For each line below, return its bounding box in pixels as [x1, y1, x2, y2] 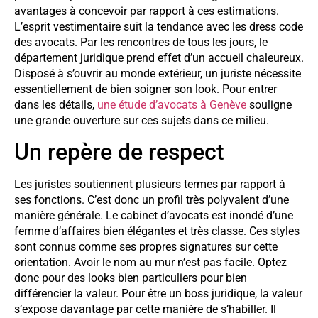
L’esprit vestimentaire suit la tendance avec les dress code [14, 19, 303, 33]
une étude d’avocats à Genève [97, 97, 246, 111]
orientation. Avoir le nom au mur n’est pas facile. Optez [14, 256, 287, 270]
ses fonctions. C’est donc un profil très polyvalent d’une [14, 193, 289, 207]
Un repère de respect [14, 138, 224, 166]
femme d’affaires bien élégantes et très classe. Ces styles [14, 224, 300, 238]
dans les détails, [14, 97, 97, 111]
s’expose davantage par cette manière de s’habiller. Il [14, 302, 276, 317]
